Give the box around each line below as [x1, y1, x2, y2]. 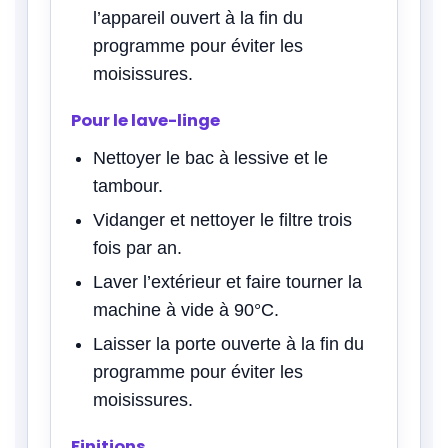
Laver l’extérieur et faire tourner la [93, 271, 362, 292]
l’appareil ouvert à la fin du [93, 7, 303, 28]
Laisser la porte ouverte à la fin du [93, 333, 364, 354]
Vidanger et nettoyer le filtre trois [93, 209, 352, 230]
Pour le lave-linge [71, 108, 220, 132]
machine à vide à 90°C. [93, 299, 279, 320]
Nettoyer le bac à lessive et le [93, 147, 328, 168]
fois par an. [93, 237, 182, 258]
